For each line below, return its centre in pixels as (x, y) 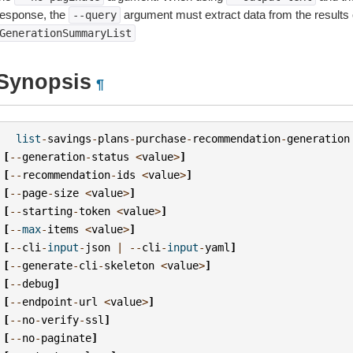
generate (48, 265)
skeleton (130, 265)
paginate (67, 338)
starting (48, 211)
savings (70, 138)
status (111, 156)
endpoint (48, 301)
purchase (161, 138)
